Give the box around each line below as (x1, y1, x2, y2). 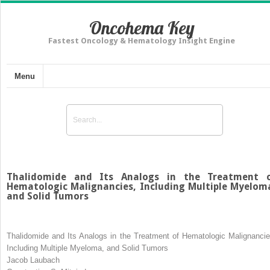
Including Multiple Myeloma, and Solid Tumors (7, 243, 168, 253)
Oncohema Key (89, 16, 195, 39)
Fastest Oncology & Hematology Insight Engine (48, 36, 235, 45)
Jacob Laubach (7, 255, 60, 265)
